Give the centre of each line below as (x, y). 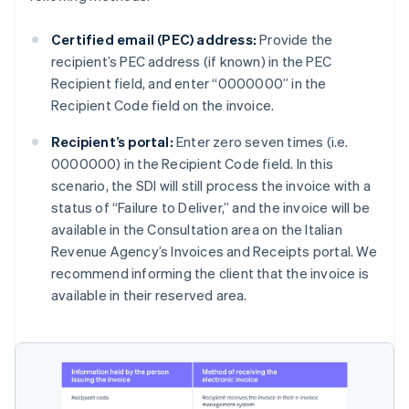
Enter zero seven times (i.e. (261, 142)
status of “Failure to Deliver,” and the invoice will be (211, 208)
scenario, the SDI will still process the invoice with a (211, 186)
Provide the (295, 40)
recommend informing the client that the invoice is (210, 273)
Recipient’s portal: (112, 142)
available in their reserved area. (149, 295)
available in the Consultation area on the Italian (197, 230)
